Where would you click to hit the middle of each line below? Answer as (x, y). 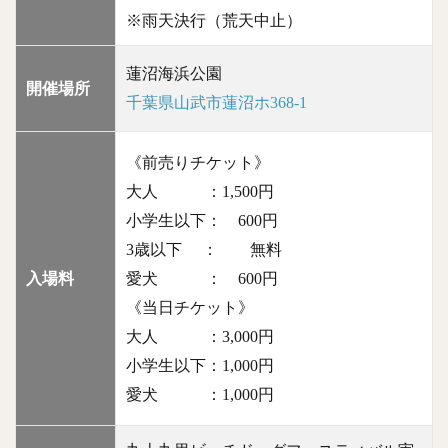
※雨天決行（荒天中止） (214, 21)
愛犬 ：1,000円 (200, 395)
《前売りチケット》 (198, 163)
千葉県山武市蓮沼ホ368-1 (216, 103)
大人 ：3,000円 (208, 337)
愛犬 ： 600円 (202, 279)
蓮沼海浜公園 (182, 74)
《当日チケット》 (198, 308)
